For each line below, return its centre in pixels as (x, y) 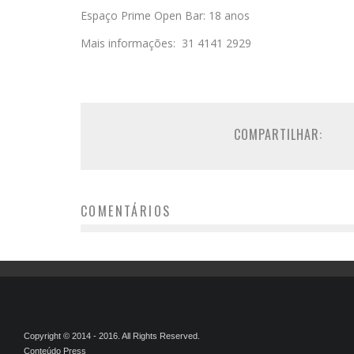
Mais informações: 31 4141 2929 (166, 43)
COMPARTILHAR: (278, 134)
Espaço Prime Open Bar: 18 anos (165, 15)
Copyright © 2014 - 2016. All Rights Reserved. (112, 336)
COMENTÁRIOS (126, 211)
